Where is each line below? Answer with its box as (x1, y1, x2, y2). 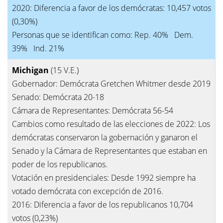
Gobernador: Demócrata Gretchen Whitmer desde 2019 (12, 78, 211, 89)
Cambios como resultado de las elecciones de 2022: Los (12, 118, 210, 129)
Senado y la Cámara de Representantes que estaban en (12, 145, 207, 156)
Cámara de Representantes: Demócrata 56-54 (12, 105, 173, 116)
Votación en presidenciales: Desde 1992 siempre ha (12, 172, 196, 183)
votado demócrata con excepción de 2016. (12, 185, 165, 197)
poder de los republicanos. (12, 158, 108, 170)
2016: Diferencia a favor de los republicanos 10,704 (12, 199, 193, 210)
